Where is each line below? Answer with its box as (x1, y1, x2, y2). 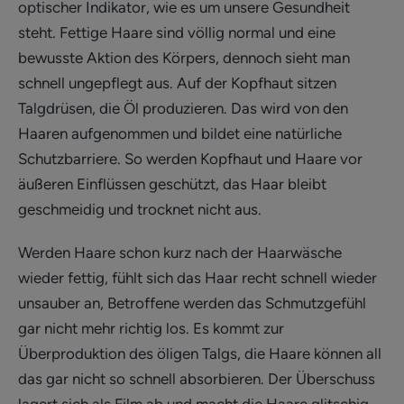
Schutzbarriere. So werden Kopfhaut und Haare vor (18, 149, 363, 168)
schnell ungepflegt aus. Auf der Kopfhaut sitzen (18, 73, 336, 92)
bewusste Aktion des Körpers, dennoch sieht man (18, 48, 350, 67)
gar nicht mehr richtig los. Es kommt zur (18, 318, 284, 337)
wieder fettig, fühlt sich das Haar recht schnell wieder (18, 268, 377, 287)
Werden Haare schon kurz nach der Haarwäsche (18, 243, 342, 262)
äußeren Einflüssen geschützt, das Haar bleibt (18, 174, 326, 193)
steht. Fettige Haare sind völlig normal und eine (18, 23, 335, 41)
